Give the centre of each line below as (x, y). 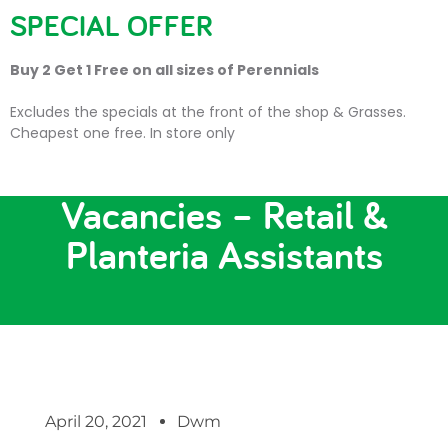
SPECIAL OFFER (111, 25)
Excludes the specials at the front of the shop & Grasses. (208, 112)
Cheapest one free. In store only (122, 133)
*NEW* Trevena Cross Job (224, 174)
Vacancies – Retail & (224, 214)
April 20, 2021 (96, 421)
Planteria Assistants (224, 254)
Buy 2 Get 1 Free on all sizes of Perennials (164, 70)
